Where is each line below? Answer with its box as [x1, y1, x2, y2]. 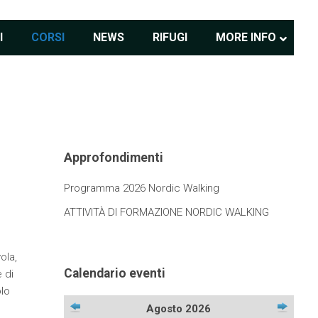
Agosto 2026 [146, 302, 212, 316]
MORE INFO [216, 31, 277, 44]
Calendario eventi [63, 265, 165, 280]
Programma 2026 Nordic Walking [63, 182, 219, 195]
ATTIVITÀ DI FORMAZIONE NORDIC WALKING [63, 206, 269, 219]
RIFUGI [153, 31, 188, 44]
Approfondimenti [63, 150, 163, 165]
